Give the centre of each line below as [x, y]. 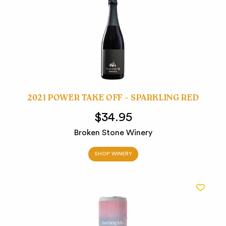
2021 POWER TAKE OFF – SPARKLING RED [113, 99]
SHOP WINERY [113, 154]
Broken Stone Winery [113, 133]
